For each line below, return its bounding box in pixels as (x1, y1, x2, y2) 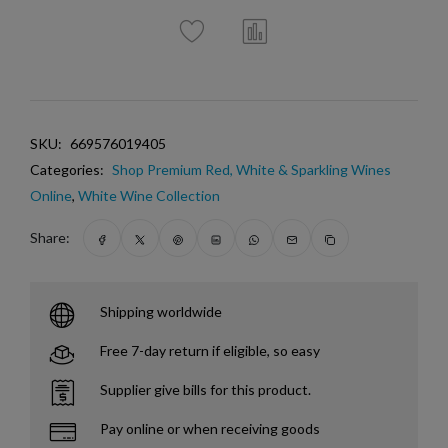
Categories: (30, 161, 104, 179)
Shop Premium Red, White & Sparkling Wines (112, 161, 391, 179)
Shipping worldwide (100, 303, 222, 321)
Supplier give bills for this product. (100, 381, 311, 399)
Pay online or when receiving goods (100, 420, 320, 438)
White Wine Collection (78, 187, 220, 205)
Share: (30, 229, 70, 247)
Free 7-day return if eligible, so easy (100, 342, 320, 360)
